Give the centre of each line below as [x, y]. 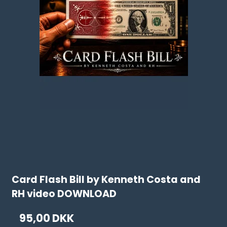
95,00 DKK [47, 218]
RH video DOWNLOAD [64, 194]
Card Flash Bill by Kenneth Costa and [106, 180]
